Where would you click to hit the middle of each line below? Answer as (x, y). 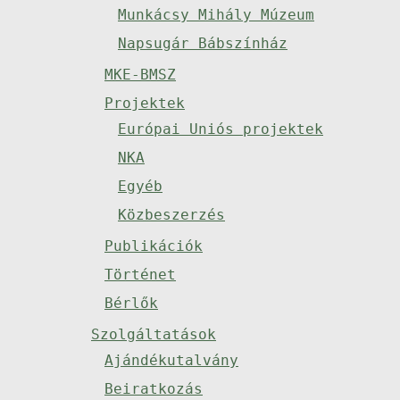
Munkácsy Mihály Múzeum (216, 15)
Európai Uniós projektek (221, 129)
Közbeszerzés (171, 215)
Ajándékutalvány (171, 360)
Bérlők (131, 303)
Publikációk (154, 246)
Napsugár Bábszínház (203, 43)
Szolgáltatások (154, 334)
